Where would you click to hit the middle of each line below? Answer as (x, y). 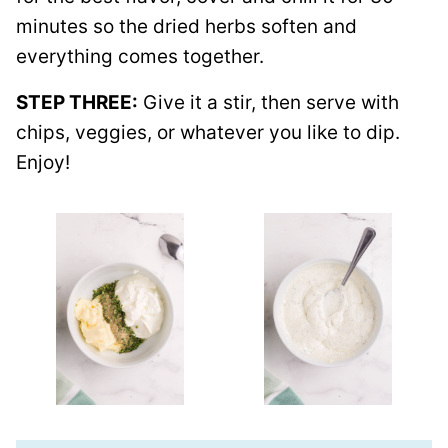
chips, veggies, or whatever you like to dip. (208, 132)
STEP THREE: (77, 102)
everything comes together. (140, 56)
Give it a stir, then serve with (268, 102)
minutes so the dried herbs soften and (186, 26)
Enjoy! (43, 162)
